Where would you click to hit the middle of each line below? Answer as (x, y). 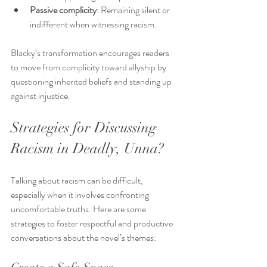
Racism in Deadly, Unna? (87, 149)
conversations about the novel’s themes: (83, 238)
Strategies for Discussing (85, 128)
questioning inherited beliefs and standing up (92, 82)
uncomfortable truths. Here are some (79, 209)
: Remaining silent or (134, 10)
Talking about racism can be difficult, (78, 181)
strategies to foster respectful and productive (93, 223)
